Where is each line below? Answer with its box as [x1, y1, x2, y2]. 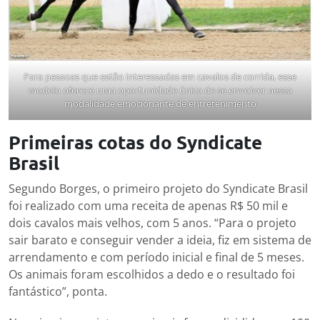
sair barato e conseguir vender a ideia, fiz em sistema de [9, 231, 311, 248]
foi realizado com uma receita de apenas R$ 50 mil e [9, 197, 288, 214]
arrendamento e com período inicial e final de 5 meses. [9, 249, 304, 265]
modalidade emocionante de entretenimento [64, 96, 256, 110]
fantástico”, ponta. [9, 283, 107, 299]
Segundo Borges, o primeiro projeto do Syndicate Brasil [9, 180, 308, 196]
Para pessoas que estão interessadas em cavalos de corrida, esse [24, 69, 296, 83]
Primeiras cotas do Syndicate [9, 129, 262, 154]
